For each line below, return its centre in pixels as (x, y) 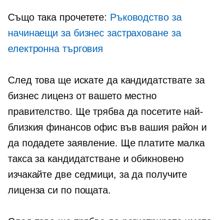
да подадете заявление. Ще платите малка (107, 143)
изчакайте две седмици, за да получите (98, 174)
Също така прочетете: (59, 17)
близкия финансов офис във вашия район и (108, 127)
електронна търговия (56, 49)
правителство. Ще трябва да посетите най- (106, 111)
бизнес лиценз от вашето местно (82, 96)
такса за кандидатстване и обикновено (96, 159)
